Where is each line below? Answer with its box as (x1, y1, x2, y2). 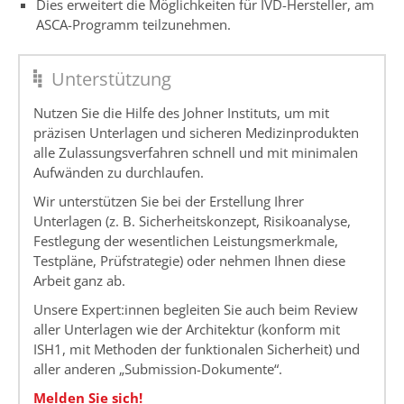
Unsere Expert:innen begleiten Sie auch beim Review (33, 300, 358, 319)
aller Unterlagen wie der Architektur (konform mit (33, 320, 340, 339)
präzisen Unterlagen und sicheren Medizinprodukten (33, 124, 359, 142)
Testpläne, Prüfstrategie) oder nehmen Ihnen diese (33, 252, 345, 271)
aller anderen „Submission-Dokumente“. (33, 360, 282, 379)
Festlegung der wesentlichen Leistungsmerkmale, (33, 232, 338, 251)
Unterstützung (51, 67, 171, 92)
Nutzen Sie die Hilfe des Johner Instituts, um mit (33, 104, 329, 123)
